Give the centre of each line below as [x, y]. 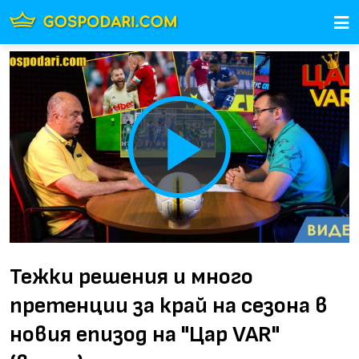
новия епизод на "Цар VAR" [145, 334]
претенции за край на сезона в [169, 305]
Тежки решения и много [131, 276]
